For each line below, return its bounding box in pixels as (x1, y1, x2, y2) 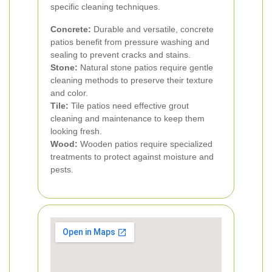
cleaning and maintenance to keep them (50, 114, 205, 123)
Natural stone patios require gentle (78, 63, 213, 72)
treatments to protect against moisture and (50, 152, 214, 161)
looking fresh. (50, 126, 102, 136)
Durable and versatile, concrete (91, 24, 214, 34)
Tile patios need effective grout (69, 101, 189, 110)
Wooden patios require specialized (78, 139, 212, 149)
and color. (50, 88, 88, 98)
